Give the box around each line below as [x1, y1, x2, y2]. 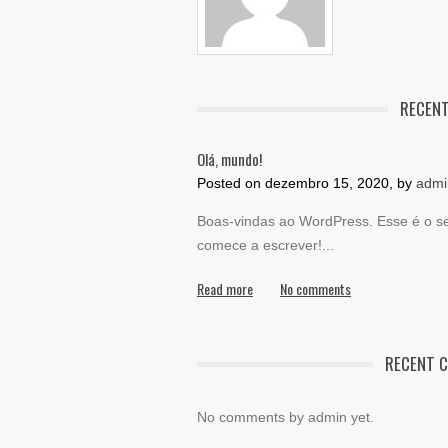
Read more [197, 277, 253, 299]
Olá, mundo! [197, 147, 262, 170]
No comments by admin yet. [197, 408, 374, 425]
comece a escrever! [197, 236, 322, 253]
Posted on [197, 174, 265, 191]
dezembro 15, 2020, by [265, 174, 416, 191]
